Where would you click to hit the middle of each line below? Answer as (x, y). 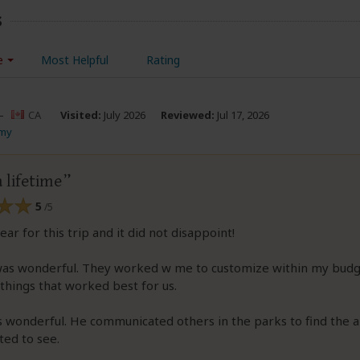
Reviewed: (187, 115)
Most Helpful (74, 60)
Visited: (80, 115)
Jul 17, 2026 (241, 115)
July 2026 (123, 115)
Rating (163, 60)
